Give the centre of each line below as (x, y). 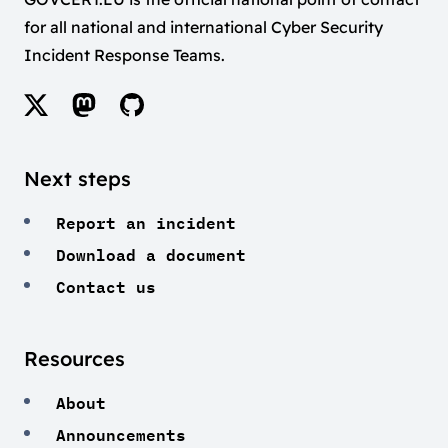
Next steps (77, 179)
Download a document (151, 253)
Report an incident (146, 221)
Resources (74, 359)
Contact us (106, 285)
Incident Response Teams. (124, 55)
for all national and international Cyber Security (203, 27)
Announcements (121, 433)
